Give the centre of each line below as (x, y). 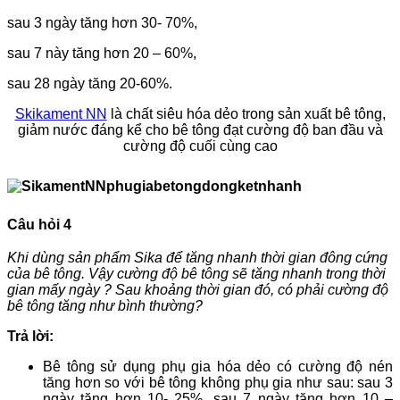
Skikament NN (61, 113)
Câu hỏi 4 (39, 224)
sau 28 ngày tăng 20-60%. (90, 83)
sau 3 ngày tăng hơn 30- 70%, (102, 22)
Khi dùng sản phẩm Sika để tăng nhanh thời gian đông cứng (197, 258)
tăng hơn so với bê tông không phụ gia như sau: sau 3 (218, 383)
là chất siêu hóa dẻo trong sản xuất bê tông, (246, 113)
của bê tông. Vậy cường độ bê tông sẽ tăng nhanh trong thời (196, 274)
